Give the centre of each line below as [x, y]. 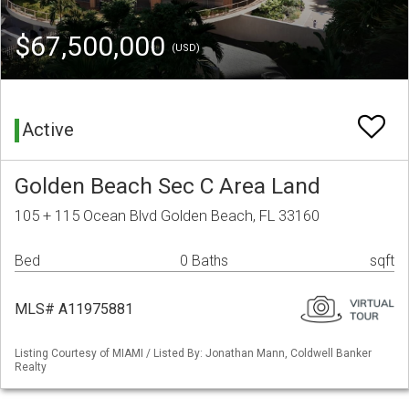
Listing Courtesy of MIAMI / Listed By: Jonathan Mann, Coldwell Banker [193, 354]
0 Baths [204, 261]
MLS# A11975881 [74, 309]
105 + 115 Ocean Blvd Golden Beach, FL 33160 [167, 216]
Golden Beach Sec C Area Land [168, 186]
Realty [31, 367]
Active [48, 130]
